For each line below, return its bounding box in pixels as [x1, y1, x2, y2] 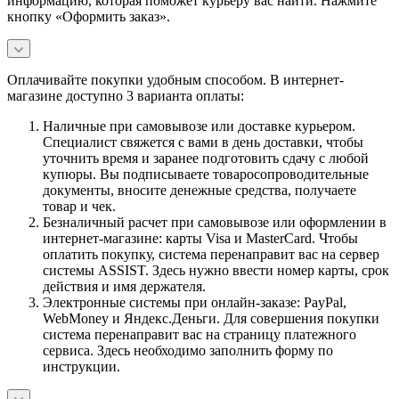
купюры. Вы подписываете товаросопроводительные [43, 166, 369, 182]
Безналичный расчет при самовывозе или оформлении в [43, 214, 387, 230]
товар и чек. [43, 198, 116, 214]
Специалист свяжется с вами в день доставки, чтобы [43, 134, 363, 150]
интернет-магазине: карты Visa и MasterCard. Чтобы [43, 230, 358, 246]
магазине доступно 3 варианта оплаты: [7, 87, 244, 103]
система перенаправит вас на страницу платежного [43, 326, 356, 342]
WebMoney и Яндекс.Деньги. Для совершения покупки [43, 310, 379, 326]
